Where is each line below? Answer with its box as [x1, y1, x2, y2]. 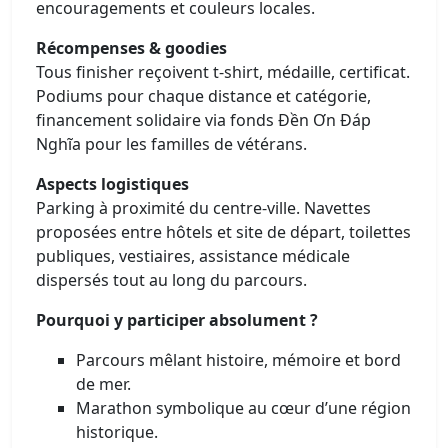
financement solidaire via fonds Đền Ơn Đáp [36, 108, 371, 131]
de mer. [76, 372, 131, 395]
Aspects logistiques [36, 172, 189, 195]
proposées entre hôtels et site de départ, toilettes [36, 220, 411, 243]
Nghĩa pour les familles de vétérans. [36, 132, 307, 155]
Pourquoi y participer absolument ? [36, 308, 318, 331]
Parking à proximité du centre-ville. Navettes [36, 196, 371, 219]
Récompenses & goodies [36, 36, 227, 59]
